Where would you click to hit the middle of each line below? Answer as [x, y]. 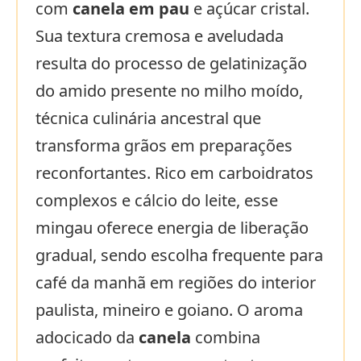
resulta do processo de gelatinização [171, 64]
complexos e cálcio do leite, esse [157, 201]
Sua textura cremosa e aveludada [160, 36]
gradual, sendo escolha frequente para [179, 255]
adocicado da [87, 338]
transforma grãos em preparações [164, 146]
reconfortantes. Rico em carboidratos [174, 173]
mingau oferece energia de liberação [172, 228]
